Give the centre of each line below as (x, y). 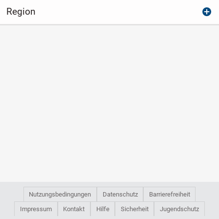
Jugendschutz (180, 209)
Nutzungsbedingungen (60, 194)
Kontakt (74, 209)
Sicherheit (134, 209)
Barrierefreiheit (169, 194)
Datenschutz (120, 194)
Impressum (36, 209)
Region (21, 11)
